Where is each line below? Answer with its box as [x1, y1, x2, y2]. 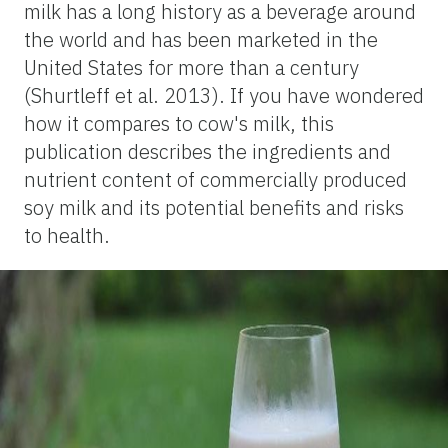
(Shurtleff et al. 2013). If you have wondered [24, 81, 424, 109]
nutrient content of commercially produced [24, 165, 407, 193]
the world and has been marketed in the [24, 25, 378, 53]
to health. [24, 221, 110, 249]
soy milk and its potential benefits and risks [24, 193, 404, 221]
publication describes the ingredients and [24, 137, 391, 165]
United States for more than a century [24, 53, 359, 81]
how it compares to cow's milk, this [24, 109, 334, 137]
